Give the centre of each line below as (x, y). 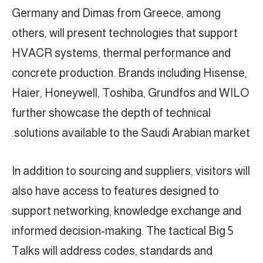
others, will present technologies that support (125, 33)
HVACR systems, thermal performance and (121, 53)
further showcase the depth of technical (111, 113)
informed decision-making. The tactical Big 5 (122, 231)
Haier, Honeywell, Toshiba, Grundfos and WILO (130, 93)
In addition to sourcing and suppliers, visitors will (131, 171)
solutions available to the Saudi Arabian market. (132, 133)
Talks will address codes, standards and (112, 251)
